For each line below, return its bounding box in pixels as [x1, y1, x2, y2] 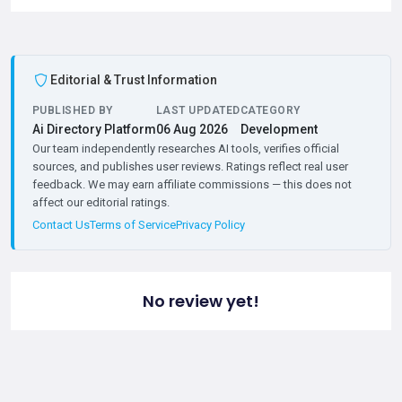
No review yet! [143, 290, 259, 313]
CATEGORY [240, 104, 301, 118]
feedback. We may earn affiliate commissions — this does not [32, 178, 352, 192]
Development [240, 122, 318, 137]
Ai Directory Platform [32, 122, 156, 137]
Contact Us [32, 218, 90, 232]
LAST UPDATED [156, 104, 240, 118]
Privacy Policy [176, 218, 245, 232]
